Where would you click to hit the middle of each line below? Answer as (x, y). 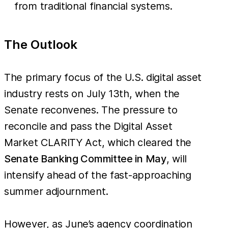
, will (176, 159)
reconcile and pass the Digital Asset (88, 126)
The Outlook (41, 44)
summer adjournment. (56, 191)
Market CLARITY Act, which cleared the (98, 142)
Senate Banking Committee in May (85, 159)
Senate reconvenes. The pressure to (91, 110)
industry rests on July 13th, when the (92, 93)
